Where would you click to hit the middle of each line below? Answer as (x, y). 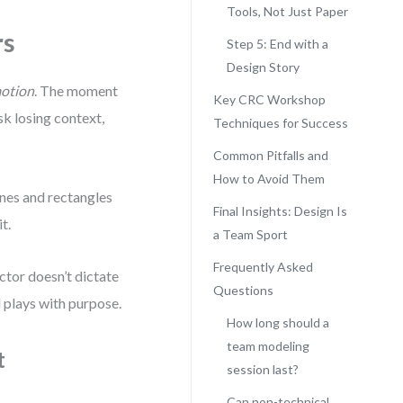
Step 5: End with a (277, 44)
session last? (262, 369)
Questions (243, 290)
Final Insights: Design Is (280, 211)
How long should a (278, 322)
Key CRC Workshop (269, 99)
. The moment (76, 90)
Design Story (263, 67)
